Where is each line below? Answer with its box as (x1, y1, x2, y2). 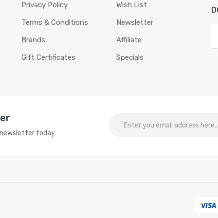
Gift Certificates (21, 53, 75, 62)
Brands (21, 36, 45, 44)
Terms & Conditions (21, 18, 88, 27)
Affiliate (116, 36, 142, 44)
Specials (116, 53, 144, 62)
